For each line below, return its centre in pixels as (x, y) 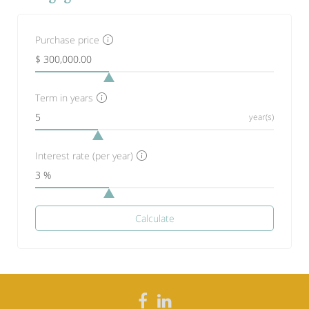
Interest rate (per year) (84, 155)
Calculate (154, 218)
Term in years (64, 97)
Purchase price (67, 39)
